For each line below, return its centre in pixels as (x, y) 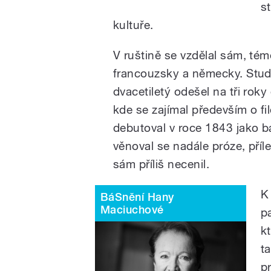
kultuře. (133, 24)
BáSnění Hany (137, 197)
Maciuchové (132, 209)
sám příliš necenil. (162, 164)
